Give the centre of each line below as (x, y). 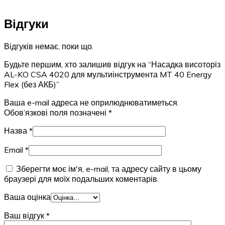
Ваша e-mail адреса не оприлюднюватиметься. (91, 102)
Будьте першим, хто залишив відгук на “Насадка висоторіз (112, 64)
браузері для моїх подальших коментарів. (81, 179)
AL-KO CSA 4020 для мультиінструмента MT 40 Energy (108, 74)
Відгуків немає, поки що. (49, 46)
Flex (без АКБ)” (32, 84)
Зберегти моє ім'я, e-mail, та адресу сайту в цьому (109, 168)
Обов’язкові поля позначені (56, 112)
